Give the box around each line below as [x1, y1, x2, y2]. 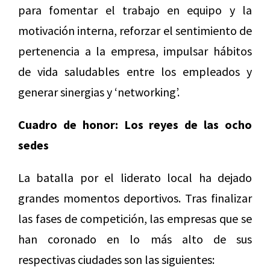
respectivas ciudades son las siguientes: [18, 252, 215, 268]
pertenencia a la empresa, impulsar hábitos [18, 43, 252, 59]
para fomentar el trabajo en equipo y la [18, 2, 252, 18]
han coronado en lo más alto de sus [18, 231, 252, 247]
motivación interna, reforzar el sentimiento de [18, 23, 252, 39]
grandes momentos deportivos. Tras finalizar [18, 190, 252, 206]
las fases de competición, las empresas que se [18, 211, 252, 227]
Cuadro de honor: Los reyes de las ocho [18, 117, 252, 133]
